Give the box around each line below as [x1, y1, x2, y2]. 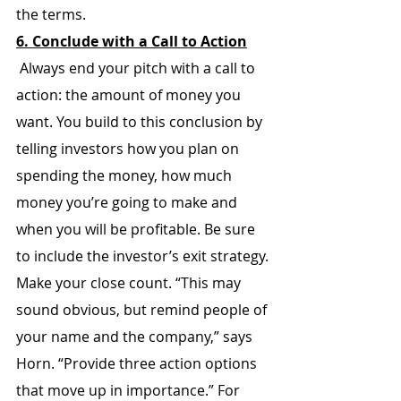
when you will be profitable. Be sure [16, 219, 259, 239]
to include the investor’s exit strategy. [16, 246, 269, 266]
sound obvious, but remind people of [16, 300, 270, 320]
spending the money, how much [16, 166, 235, 185]
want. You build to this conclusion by [16, 112, 266, 132]
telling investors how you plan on [16, 139, 243, 158]
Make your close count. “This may [16, 273, 244, 293]
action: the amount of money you [16, 85, 244, 105]
